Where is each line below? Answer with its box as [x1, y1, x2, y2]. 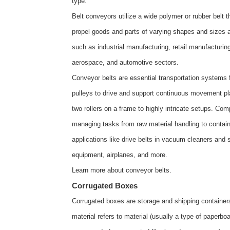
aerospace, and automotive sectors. [72, 59, 179, 66]
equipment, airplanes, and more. [72, 151, 167, 159]
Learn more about [72, 166, 126, 174]
